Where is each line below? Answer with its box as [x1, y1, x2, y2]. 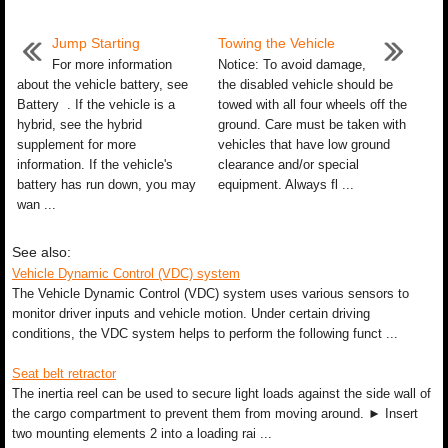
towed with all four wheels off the [217, 97, 407, 112]
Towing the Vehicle [217, 35, 335, 51]
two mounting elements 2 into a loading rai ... [12, 426, 272, 441]
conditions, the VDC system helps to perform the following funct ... [12, 326, 398, 341]
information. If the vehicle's [17, 157, 173, 172]
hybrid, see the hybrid [17, 117, 142, 132]
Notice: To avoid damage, [217, 57, 366, 72]
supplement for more [17, 137, 136, 152]
